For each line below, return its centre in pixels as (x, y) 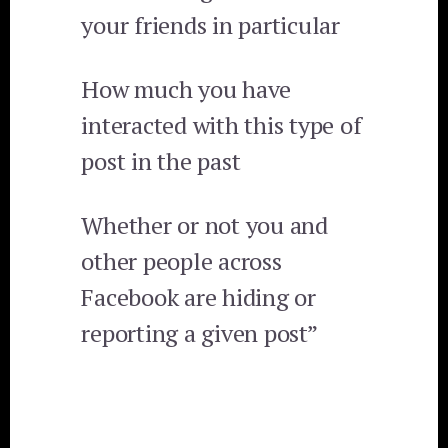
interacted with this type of (221, 125)
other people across (181, 261)
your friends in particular (210, 25)
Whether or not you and (204, 225)
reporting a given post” (199, 333)
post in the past (161, 161)
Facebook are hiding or (198, 297)
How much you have (186, 89)
